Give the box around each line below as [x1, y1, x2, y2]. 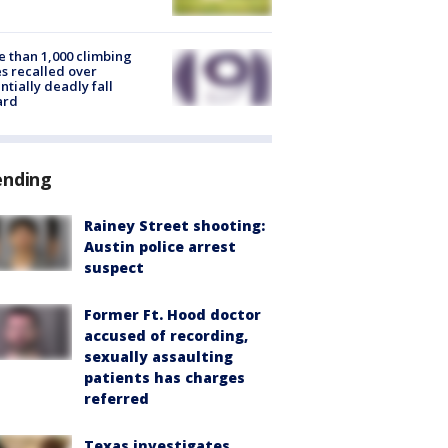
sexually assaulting [84, 346, 233, 366]
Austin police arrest [84, 236, 236, 256]
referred [84, 388, 149, 408]
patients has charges [84, 367, 245, 387]
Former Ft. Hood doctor [84, 304, 261, 324]
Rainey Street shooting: [84, 215, 265, 235]
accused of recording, [84, 325, 248, 345]
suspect [84, 257, 144, 277]
